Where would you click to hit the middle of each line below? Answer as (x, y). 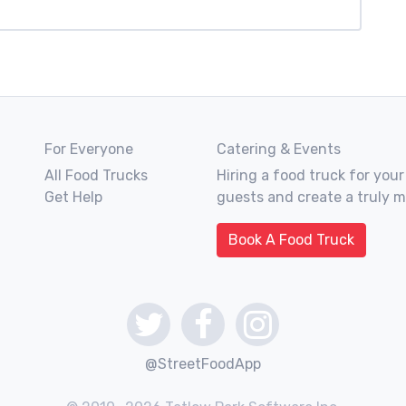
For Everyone (89, 149)
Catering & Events (279, 149)
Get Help (73, 197)
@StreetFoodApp (203, 364)
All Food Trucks (96, 175)
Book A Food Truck (291, 240)
